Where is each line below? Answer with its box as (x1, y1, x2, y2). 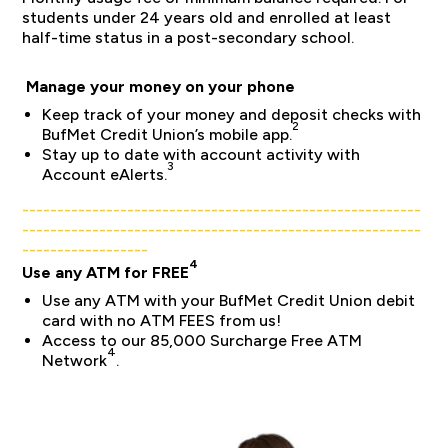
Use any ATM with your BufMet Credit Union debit (42, 291, 416, 310)
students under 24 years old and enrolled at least (22, 8, 392, 27)
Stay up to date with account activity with (42, 145, 361, 164)
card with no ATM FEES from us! (42, 311, 282, 330)
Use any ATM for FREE (22, 263, 190, 282)
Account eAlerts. (42, 165, 168, 184)
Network (42, 351, 108, 370)
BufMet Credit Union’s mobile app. (42, 125, 293, 144)
